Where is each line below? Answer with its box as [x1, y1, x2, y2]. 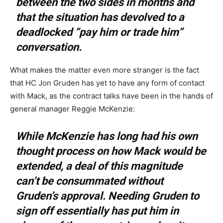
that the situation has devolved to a [16, 10, 185, 23]
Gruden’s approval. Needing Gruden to [16, 189, 200, 202]
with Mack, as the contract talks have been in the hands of [10, 91, 213, 101]
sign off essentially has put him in [16, 204, 179, 217]
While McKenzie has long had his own [16, 129, 198, 142]
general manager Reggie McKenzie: [10, 104, 135, 113]
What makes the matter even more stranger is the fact [10, 65, 199, 75]
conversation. [16, 40, 82, 53]
